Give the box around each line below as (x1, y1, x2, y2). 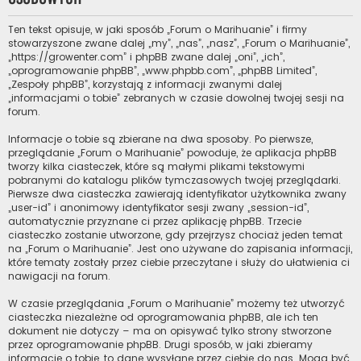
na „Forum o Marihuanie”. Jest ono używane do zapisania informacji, (8, 242, 352, 256)
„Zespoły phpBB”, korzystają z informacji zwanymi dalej (8, 77, 282, 92)
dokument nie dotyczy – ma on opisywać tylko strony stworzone (8, 324, 331, 338)
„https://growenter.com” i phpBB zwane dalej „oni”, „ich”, (8, 50, 284, 64)
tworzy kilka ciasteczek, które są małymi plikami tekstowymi (8, 160, 305, 174)
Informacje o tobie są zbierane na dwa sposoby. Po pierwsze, (8, 132, 313, 147)
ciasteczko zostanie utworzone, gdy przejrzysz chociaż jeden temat (8, 228, 342, 243)
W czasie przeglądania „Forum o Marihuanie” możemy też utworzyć (8, 297, 345, 311)
